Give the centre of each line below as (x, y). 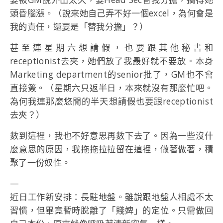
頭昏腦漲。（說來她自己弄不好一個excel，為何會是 (111, 13)
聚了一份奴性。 (40, 163)
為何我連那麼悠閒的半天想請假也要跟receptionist (111, 102)
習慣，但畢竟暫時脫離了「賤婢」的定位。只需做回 (111, 211)
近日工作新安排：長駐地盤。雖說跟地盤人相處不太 (111, 197)
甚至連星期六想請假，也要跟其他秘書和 (111, 48)
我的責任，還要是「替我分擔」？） (79, 27)
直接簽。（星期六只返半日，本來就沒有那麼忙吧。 (111, 88)
